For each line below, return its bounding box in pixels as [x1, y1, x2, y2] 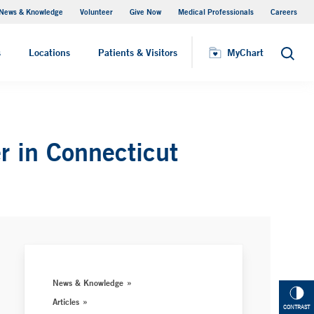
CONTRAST [283, 303, 310, 311]
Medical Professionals [178, 6, 254, 17]
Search [280, 51, 311, 63]
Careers [271, 6, 297, 17]
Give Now [130, 6, 161, 17]
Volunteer [80, 6, 113, 17]
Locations [29, 46, 70, 59]
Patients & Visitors [98, 46, 177, 59]
